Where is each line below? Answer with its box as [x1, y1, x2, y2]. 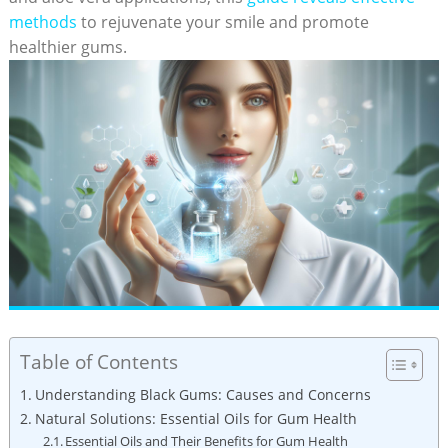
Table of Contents [19, 347, 178, 375]
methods [8, 10, 77, 33]
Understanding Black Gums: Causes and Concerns [34, 384, 371, 404]
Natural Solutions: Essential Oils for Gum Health [34, 408, 357, 428]
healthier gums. [8, 35, 127, 58]
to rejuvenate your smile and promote [76, 10, 369, 33]
